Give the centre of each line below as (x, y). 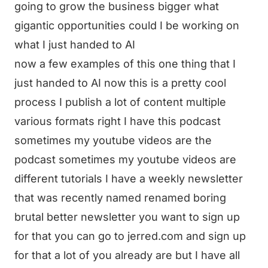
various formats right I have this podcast (118, 121)
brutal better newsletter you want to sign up (127, 217)
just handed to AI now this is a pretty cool (120, 83)
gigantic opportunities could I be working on (127, 25)
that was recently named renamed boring (120, 198)
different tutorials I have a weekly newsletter (129, 179)
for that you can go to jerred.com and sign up (130, 236)
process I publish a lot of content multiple (120, 102)
